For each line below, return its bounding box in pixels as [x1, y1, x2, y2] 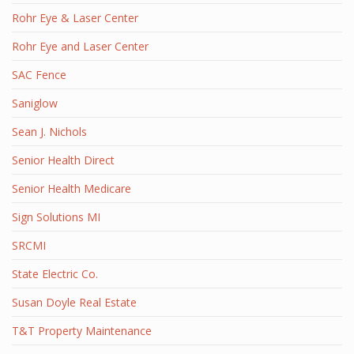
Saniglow [12, 96, 58, 111]
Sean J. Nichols [12, 124, 87, 139]
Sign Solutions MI [12, 209, 100, 224]
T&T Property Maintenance [12, 323, 152, 338]
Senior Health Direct [12, 153, 115, 168]
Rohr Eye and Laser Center [12, 39, 149, 54]
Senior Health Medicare [12, 181, 131, 196]
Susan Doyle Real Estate [12, 295, 137, 310]
